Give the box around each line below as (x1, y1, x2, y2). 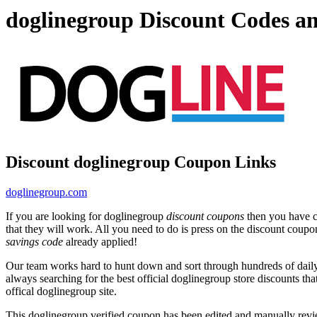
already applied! (63, 235, 137, 248)
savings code (6, 235, 63, 248)
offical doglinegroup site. (6, 284, 117, 297)
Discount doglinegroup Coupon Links (6, 152, 276, 171)
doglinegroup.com (6, 185, 87, 198)
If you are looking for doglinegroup (6, 209, 166, 222)
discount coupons (166, 209, 244, 222)
